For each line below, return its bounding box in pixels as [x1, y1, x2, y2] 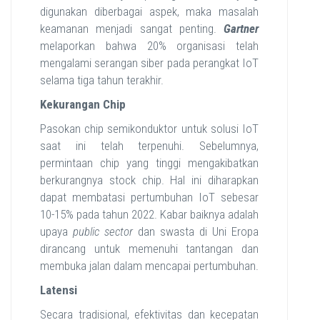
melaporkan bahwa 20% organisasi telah [40, 39, 259, 53]
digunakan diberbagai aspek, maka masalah [40, 4, 259, 19]
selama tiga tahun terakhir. [40, 73, 164, 87]
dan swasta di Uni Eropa [133, 224, 259, 239]
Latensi [40, 283, 77, 297]
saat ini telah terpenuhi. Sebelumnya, [40, 139, 259, 153]
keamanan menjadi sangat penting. [40, 21, 224, 36]
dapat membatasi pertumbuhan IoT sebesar [40, 190, 259, 204]
